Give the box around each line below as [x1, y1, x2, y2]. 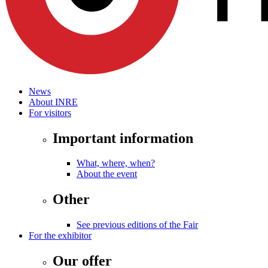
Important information [53, 130, 193, 146]
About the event [77, 169, 137, 179]
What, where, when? [77, 158, 155, 169]
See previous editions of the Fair [77, 220, 198, 230]
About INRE [29, 96, 78, 107]
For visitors [29, 107, 71, 118]
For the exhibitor [29, 230, 92, 241]
